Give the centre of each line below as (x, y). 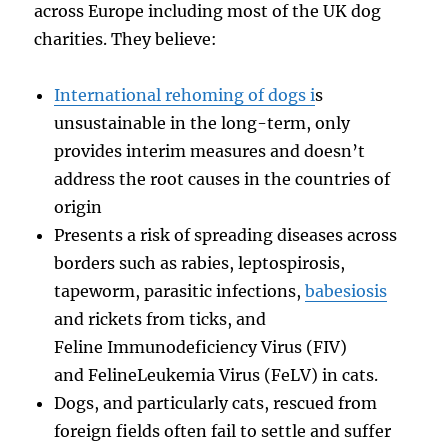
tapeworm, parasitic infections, (180, 290)
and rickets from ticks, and (160, 318)
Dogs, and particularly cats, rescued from (216, 402)
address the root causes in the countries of (222, 178)
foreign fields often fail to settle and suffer (223, 430)
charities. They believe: (126, 38)
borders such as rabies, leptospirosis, (200, 262)
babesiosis (346, 290)
